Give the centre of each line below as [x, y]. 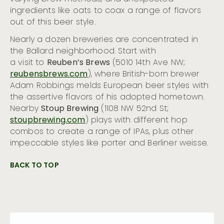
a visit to [28, 63]
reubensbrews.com [49, 74]
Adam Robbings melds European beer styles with [109, 86]
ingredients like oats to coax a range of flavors [105, 11]
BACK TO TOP [34, 165]
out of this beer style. [53, 22]
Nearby [26, 109]
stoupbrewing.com [48, 120]
